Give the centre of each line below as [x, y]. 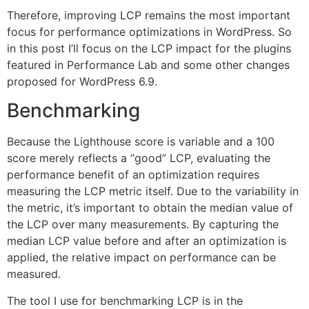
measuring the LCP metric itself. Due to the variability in [153, 191]
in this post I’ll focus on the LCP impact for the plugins [149, 49]
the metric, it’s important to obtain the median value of [150, 208]
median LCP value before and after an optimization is [147, 241]
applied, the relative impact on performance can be [141, 258]
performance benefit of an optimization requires [133, 175]
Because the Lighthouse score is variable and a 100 [141, 142]
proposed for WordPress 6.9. [82, 82]
